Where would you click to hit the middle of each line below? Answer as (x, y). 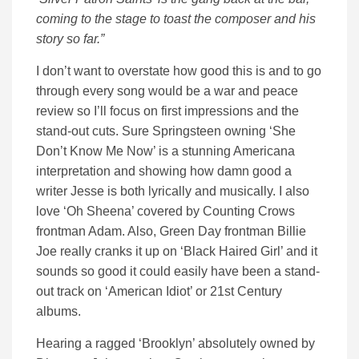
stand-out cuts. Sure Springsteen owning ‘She (166, 131)
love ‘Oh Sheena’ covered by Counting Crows (165, 212)
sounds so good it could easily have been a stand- (178, 272)
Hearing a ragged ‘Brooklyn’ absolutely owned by (175, 344)
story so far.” (70, 39)
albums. (58, 312)
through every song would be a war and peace (167, 91)
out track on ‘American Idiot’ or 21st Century (159, 292)
